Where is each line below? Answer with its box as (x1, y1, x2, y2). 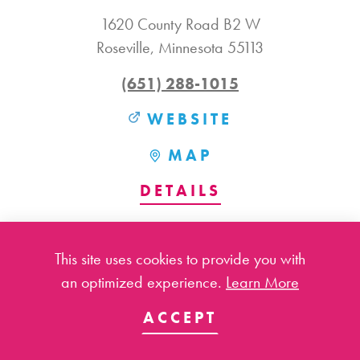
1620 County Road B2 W (100, 14, 260, 35)
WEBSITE (147, 108, 232, 130)
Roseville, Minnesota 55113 (96, 37, 264, 59)
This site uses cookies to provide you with (55, 248, 305, 269)
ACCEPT (143, 307, 217, 328)
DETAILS (139, 180, 221, 202)
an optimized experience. (61, 272, 226, 292)
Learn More (226, 272, 299, 292)
